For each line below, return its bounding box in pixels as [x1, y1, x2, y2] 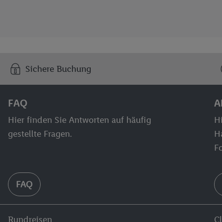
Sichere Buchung [25, 63, 91, 74]
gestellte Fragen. [7, 128, 72, 139]
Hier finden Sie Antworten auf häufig [7, 114, 151, 125]
